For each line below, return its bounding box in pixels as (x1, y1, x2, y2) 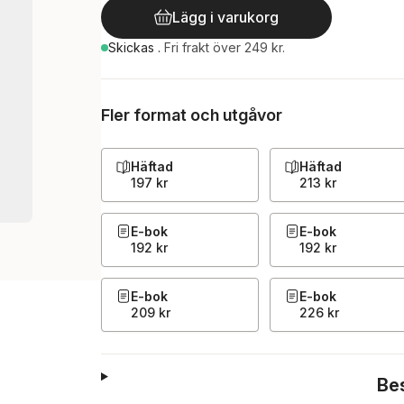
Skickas (108, 40, 158, 55)
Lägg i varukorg (172, 8, 279, 26)
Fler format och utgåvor (101, 106, 282, 124)
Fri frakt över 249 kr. (164, 40, 285, 55)
